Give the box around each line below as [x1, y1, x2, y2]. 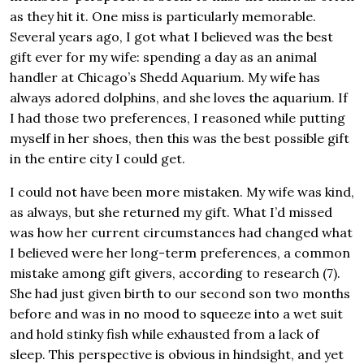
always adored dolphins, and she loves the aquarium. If [10, 89, 348, 106]
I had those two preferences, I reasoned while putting [10, 110, 345, 127]
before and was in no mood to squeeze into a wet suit [10, 305, 343, 323]
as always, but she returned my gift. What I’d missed [10, 204, 332, 221]
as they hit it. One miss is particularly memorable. [10, 8, 316, 25]
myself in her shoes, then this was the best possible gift [10, 130, 349, 147]
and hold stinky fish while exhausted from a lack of [10, 326, 319, 343]
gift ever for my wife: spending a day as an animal [10, 49, 317, 66]
